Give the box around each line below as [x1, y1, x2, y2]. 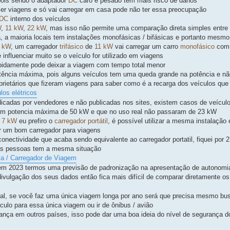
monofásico [180, 43, 215, 51]
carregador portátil [54, 117, 108, 125]
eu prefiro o [17, 117, 54, 125]
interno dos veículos [8, 15, 70, 23]
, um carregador [11, 43, 60, 51]
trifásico [60, 43, 83, 51]
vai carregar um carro [113, 43, 180, 51]
